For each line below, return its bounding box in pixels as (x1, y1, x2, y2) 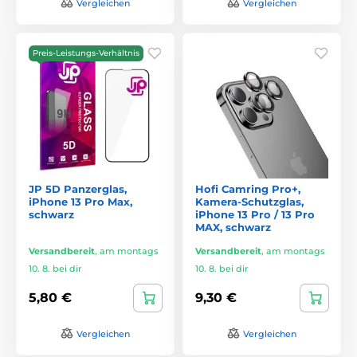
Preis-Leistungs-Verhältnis (33, 47, 139, 58)
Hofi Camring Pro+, (195, 182, 300, 195)
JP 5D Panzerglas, (29, 182, 127, 195)
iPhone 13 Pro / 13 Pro (195, 207, 315, 221)
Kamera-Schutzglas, (195, 194, 304, 208)
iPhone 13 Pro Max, (29, 194, 132, 208)
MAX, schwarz (195, 220, 271, 233)
